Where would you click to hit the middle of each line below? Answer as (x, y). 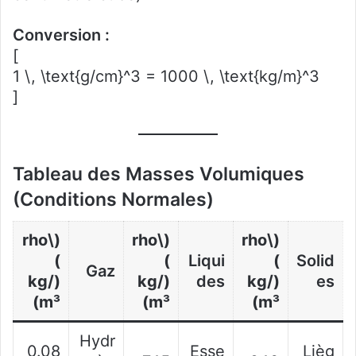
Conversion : (61, 35)
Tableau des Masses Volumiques (159, 174)
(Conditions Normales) (113, 199)
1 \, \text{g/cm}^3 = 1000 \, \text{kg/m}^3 (166, 76)
